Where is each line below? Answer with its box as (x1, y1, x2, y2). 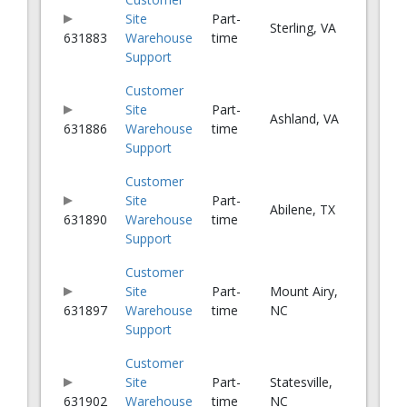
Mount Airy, (270, 282, 338, 300)
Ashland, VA (270, 109, 339, 127)
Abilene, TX (270, 200, 335, 218)
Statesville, (270, 372, 333, 391)
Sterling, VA (270, 18, 336, 36)
